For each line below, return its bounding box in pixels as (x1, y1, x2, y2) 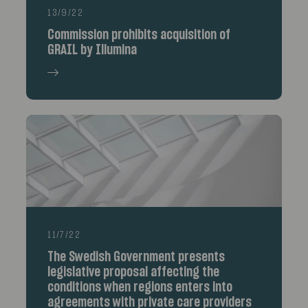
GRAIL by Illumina (47, 43, 137, 58)
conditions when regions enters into (47, 280, 233, 294)
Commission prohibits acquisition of (47, 28, 231, 43)
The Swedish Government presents (47, 250, 225, 264)
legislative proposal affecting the (47, 265, 220, 279)
